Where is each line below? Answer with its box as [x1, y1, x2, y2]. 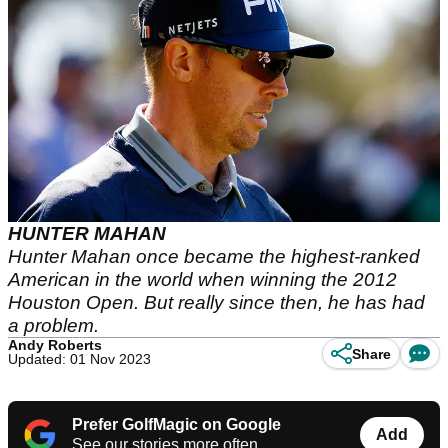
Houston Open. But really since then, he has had [8, 292, 425, 314]
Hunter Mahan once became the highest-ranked [8, 246, 420, 268]
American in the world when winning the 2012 [8, 269, 397, 291]
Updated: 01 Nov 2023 [8, 351, 151, 368]
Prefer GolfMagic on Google [72, 416, 281, 434]
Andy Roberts [8, 337, 102, 354]
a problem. [8, 315, 104, 337]
